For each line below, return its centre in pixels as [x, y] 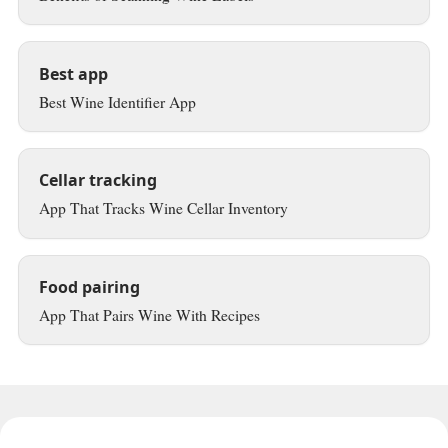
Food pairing [89, 287]
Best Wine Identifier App [117, 101]
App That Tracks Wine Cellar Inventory [163, 208]
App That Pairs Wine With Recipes [149, 315]
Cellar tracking [97, 180]
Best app [73, 73]
